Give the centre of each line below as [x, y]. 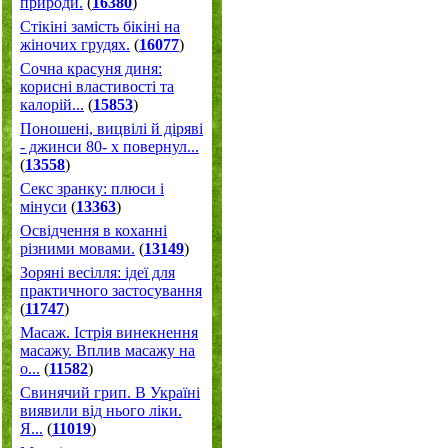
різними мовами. [77, 248]
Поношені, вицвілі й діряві [111, 128]
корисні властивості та [97, 86]
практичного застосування [111, 290]
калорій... [52, 104]
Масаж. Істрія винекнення [109, 332]
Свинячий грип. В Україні [110, 392]
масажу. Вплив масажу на [107, 350]
